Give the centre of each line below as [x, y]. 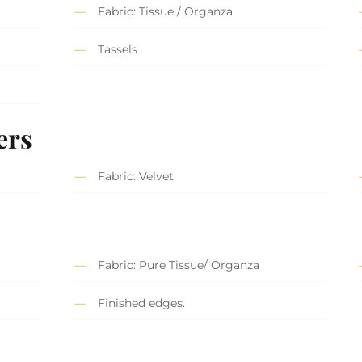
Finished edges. [141, 303]
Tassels [118, 50]
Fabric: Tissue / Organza [165, 12]
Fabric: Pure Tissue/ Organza [179, 265]
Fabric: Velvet [136, 177]
